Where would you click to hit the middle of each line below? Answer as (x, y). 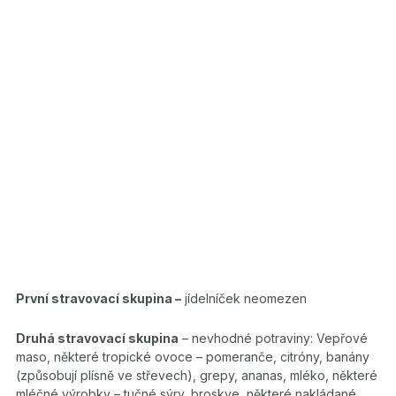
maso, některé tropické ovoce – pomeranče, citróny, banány (193, 356)
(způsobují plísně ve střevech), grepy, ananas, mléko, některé (197, 375)
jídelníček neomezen (244, 298)
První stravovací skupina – (99, 298)
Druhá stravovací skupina (97, 338)
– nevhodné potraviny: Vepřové (273, 338)
